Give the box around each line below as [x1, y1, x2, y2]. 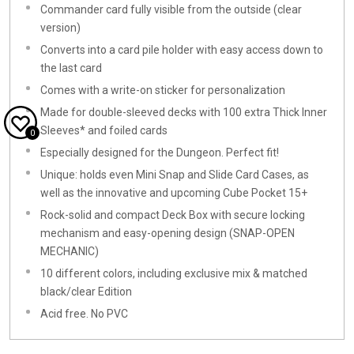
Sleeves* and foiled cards [40, 124, 168, 137]
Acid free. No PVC [40, 307, 128, 321]
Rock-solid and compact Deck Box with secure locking [40, 209, 305, 222]
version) [40, 21, 81, 35]
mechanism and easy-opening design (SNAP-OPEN [40, 227, 295, 240]
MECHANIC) [40, 245, 99, 258]
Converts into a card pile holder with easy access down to [40, 43, 323, 57]
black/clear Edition [40, 285, 132, 299]
